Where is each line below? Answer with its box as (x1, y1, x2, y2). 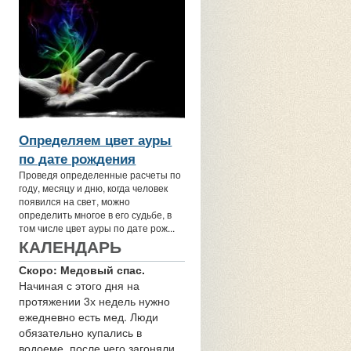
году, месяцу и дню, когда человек (19, 181, 168, 194)
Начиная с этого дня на (19, 277, 140, 293)
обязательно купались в (19, 324, 143, 340)
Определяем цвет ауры (19, 130, 172, 149)
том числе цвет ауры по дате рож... (19, 221, 175, 234)
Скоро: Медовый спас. (19, 262, 146, 277)
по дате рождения (19, 149, 136, 168)
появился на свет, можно (19, 194, 131, 208)
